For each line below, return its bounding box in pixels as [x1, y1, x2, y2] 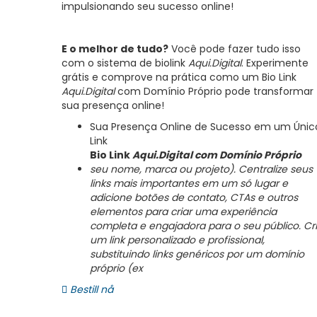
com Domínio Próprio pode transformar [115, 84, 313, 98]
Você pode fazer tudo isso [168, 42, 301, 56]
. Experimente [241, 56, 309, 70]
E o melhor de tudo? [62, 42, 168, 56]
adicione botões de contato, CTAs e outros [90, 190, 298, 204]
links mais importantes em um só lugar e [90, 176, 288, 190]
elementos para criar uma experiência [90, 204, 277, 219]
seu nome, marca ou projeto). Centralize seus [90, 162, 313, 176]
